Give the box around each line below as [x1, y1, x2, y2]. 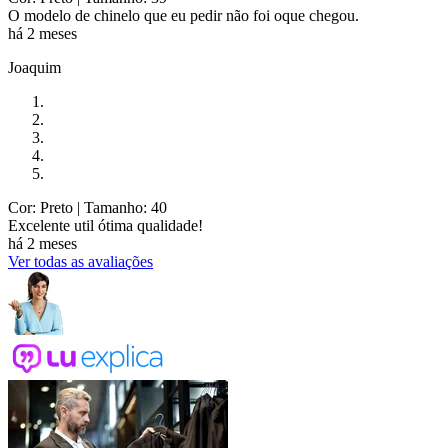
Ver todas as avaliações [8, 253, 153, 271]
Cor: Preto [8, 199, 73, 217]
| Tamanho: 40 [73, 199, 167, 217]
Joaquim [8, 59, 61, 77]
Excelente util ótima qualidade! [8, 217, 203, 235]
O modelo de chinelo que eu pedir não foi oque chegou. [8, 7, 359, 25]
